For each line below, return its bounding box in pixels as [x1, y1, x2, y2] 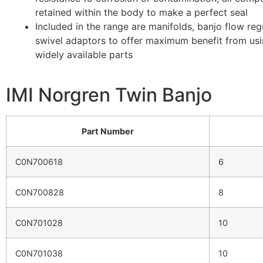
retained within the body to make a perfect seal [35, 6, 248, 18]
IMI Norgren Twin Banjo [6, 83, 212, 106]
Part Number [82, 126, 134, 136]
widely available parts [35, 48, 133, 60]
